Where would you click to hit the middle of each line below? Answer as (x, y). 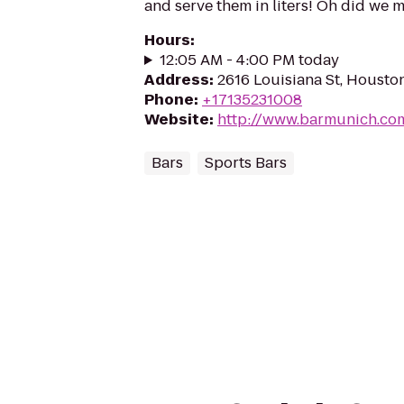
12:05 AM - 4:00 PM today (249, 60)
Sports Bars (246, 163)
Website (177, 119)
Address (177, 80)
